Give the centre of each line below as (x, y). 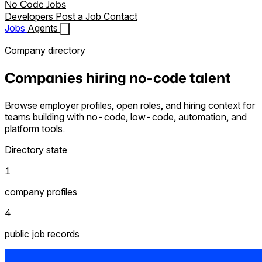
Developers (30, 16)
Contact (120, 16)
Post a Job (80, 16)
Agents (44, 28)
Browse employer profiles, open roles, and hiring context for (130, 105)
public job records (42, 234)
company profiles (41, 192)
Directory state (36, 149)
